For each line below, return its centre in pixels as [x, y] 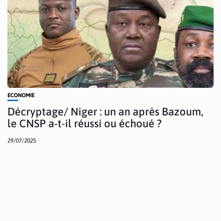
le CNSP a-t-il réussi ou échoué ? [85, 123]
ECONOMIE [21, 95]
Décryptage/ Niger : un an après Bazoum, [105, 111]
